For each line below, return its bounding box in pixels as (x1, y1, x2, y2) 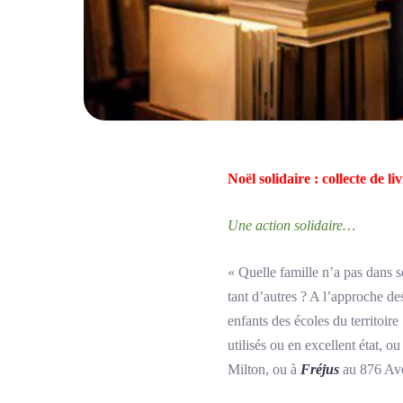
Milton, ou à (228, 362, 300, 377)
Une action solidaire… (228, 218, 355, 233)
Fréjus (300, 362, 343, 377)
